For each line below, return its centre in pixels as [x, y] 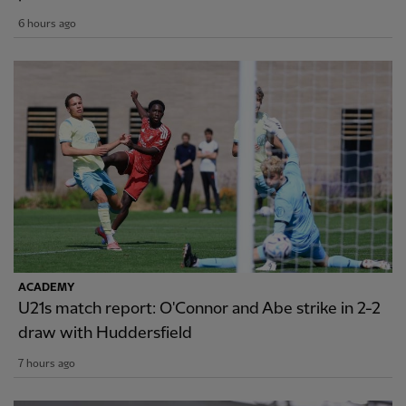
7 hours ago [47, 364]
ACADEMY [46, 288]
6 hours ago [47, 24]
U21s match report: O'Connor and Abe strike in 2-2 [199, 309]
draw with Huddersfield [105, 333]
